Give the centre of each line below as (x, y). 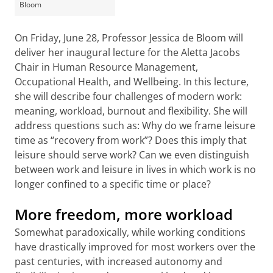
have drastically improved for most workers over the (135, 247)
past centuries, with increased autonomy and (119, 261)
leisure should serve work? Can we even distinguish (132, 155)
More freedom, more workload (124, 214)
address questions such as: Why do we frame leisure (135, 126)
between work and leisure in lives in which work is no (135, 169)
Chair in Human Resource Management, (106, 67)
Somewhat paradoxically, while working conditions (130, 232)
